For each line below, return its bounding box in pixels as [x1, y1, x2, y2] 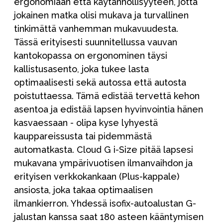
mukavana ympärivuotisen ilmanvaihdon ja [14, 158, 193, 169]
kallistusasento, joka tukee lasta [14, 64, 149, 75]
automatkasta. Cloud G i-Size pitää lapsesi [14, 144, 193, 155]
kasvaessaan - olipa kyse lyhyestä [14, 117, 158, 128]
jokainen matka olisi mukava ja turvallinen [14, 10, 189, 21]
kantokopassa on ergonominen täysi [14, 50, 167, 61]
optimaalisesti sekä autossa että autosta [14, 77, 186, 88]
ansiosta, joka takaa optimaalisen [14, 185, 153, 196]
